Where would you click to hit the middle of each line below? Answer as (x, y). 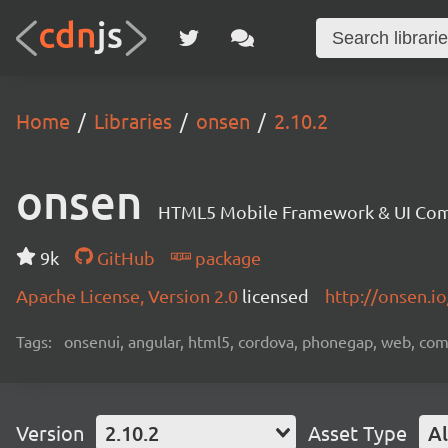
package (225, 257)
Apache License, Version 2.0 (129, 295)
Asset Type (357, 432)
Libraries (133, 120)
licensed (275, 295)
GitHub (123, 257)
